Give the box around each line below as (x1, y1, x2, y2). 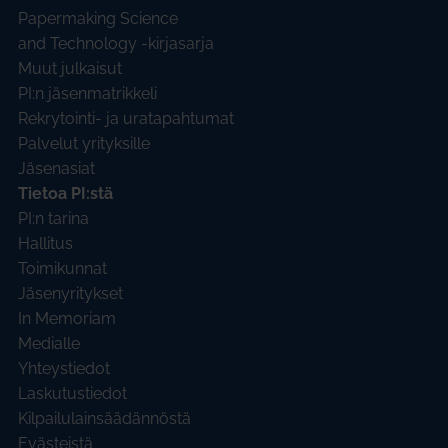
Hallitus (18, 234, 73, 254)
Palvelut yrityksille (18, 134, 150, 154)
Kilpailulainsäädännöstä (18, 409, 191, 429)
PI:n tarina (18, 209, 89, 229)
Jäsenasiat (18, 159, 95, 179)
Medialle (18, 334, 80, 354)
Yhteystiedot (18, 359, 110, 379)
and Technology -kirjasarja (18, 34, 214, 54)
